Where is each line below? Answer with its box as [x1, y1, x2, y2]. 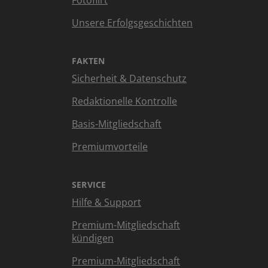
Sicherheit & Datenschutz [72, 72, 187, 85]
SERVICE [72, 179, 106, 190]
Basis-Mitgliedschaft [72, 117, 162, 130]
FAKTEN [72, 55, 105, 66]
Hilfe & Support [72, 196, 141, 209]
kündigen [72, 232, 114, 245]
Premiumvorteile [72, 140, 148, 153]
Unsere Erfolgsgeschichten [72, 16, 193, 29]
